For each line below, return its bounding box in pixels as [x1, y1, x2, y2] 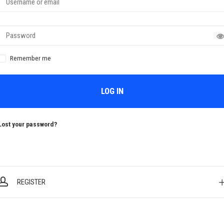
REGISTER [17, 177, 45, 186]
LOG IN [100, 86, 123, 96]
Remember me [10, 53, 51, 62]
